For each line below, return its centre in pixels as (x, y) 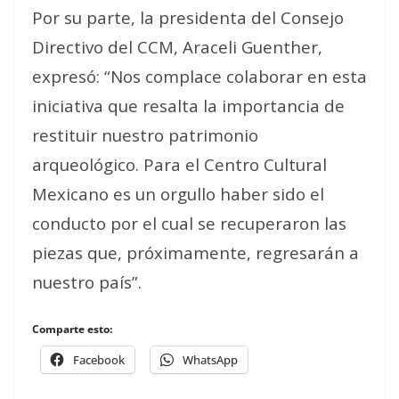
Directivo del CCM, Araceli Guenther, (177, 47)
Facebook (99, 360)
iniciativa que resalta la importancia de (188, 106)
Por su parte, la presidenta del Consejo (188, 17)
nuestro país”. (87, 282)
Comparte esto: (72, 329)
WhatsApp (210, 360)
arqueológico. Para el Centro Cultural (179, 164)
